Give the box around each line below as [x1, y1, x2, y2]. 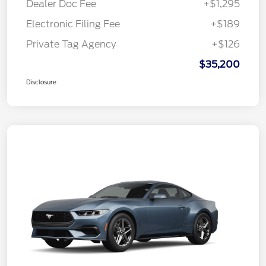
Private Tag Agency [26, 39, 116, 50]
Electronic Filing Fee [26, 18, 120, 30]
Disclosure [26, 78, 56, 86]
